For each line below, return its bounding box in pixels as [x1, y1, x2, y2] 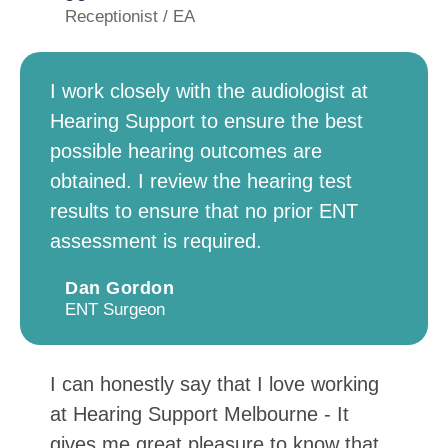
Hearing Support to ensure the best [50, 110, 363, 133]
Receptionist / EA [65, 7, 195, 27]
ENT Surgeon [65, 300, 165, 320]
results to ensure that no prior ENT [50, 200, 358, 223]
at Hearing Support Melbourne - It [50, 403, 349, 426]
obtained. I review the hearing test [50, 170, 352, 193]
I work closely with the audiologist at [50, 80, 368, 103]
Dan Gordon [65, 278, 174, 299]
